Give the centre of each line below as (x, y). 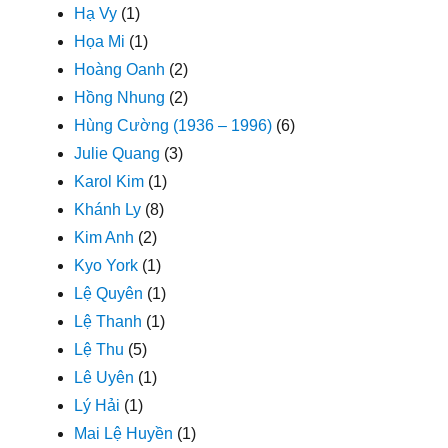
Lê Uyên (104, 377)
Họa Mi (100, 41)
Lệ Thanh (108, 321)
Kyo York (106, 265)
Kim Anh (104, 237)
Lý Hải (97, 405)
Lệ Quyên (109, 293)
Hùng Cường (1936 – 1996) (173, 125)
